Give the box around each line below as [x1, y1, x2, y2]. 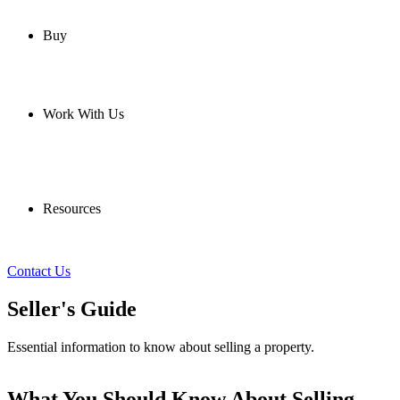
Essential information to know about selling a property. [7, 338, 314, 354]
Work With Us [43, 106, 124, 121]
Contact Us [7, 263, 71, 279]
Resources [43, 201, 101, 216]
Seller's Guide [7, 296, 137, 321]
